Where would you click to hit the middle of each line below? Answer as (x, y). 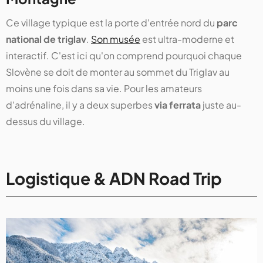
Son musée (116, 39)
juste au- (221, 104)
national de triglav (46, 39)
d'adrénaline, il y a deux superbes (80, 104)
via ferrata (178, 104)
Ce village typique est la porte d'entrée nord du (111, 22)
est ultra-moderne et (187, 39)
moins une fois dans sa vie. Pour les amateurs (104, 88)
